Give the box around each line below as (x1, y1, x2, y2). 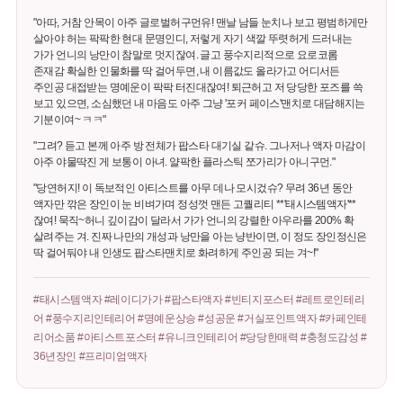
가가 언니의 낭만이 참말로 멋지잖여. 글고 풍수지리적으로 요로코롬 (32, 49, 338, 61)
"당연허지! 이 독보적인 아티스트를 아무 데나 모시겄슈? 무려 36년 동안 (32, 182, 353, 194)
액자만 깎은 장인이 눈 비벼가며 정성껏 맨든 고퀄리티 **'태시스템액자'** (32, 198, 356, 210)
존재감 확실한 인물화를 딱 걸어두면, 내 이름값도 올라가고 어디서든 (32, 65, 340, 77)
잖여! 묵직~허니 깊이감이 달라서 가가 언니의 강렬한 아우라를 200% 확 (32, 214, 354, 227)
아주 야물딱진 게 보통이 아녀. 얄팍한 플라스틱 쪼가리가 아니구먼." (32, 156, 336, 168)
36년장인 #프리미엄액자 (32, 350, 148, 363)
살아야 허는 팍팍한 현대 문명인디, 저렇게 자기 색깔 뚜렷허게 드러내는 (32, 32, 353, 45)
